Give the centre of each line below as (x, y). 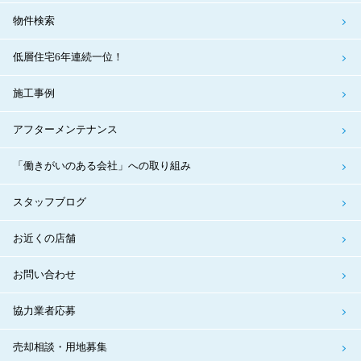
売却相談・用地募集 (60, 347)
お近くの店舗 (44, 239)
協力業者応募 (44, 311)
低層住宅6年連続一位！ (68, 57)
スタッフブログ (50, 202)
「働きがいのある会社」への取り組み (102, 166)
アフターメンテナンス (65, 130)
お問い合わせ (44, 275)
